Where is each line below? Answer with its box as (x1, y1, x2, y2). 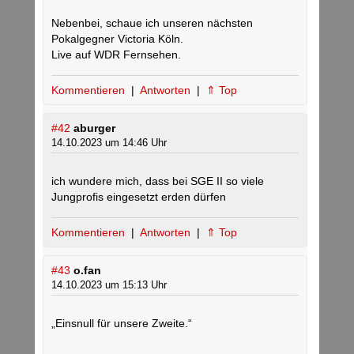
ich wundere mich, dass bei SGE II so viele (51, 175, 264, 188)
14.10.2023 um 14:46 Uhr (51, 137, 167, 149)
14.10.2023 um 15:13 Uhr (51, 279, 167, 292)
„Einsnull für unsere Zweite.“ (51, 317, 192, 330)
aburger (73, 122, 115, 135)
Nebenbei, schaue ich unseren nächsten (51, 17, 253, 30)
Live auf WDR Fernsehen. (51, 48, 181, 62)
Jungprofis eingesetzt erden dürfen (51, 190, 226, 204)
